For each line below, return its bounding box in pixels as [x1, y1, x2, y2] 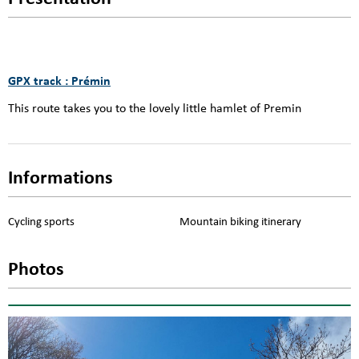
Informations [8, 168, 113, 188]
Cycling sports [8, 215, 75, 228]
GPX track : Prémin [8, 75, 111, 89]
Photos [8, 260, 64, 280]
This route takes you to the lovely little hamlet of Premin [8, 103, 301, 116]
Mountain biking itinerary [179, 215, 301, 228]
